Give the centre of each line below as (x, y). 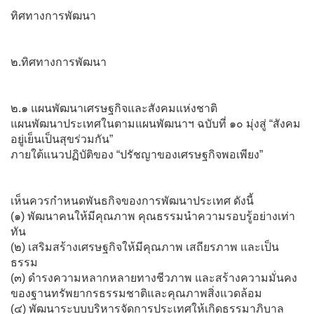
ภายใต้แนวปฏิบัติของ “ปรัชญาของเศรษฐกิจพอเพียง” (137, 154)
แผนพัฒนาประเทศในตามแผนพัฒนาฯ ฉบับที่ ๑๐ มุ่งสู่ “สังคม (156, 123)
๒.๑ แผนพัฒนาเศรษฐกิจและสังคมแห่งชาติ (114, 108)
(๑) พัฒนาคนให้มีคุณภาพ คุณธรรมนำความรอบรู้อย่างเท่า (153, 216)
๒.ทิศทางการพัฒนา (59, 62)
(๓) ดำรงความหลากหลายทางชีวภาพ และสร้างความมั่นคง (154, 278)
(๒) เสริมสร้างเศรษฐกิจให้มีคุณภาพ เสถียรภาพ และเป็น (145, 247)
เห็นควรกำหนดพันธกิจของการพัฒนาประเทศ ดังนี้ (132, 200)
